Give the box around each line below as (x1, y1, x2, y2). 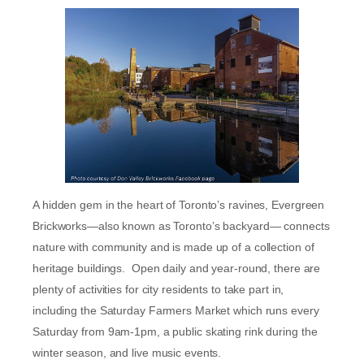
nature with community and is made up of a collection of (32, 240, 314, 254)
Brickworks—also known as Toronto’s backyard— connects (32, 219, 330, 233)
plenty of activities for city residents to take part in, (32, 283, 284, 297)
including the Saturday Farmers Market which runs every (32, 304, 319, 318)
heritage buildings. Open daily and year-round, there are (32, 262, 321, 275)
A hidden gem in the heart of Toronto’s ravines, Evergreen (32, 198, 325, 212)
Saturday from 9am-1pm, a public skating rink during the (32, 325, 318, 339)
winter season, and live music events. (32, 346, 225, 360)
